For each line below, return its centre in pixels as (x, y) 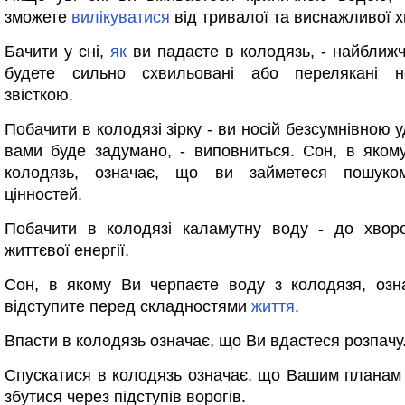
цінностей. (43, 194)
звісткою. (39, 95)
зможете (38, 17)
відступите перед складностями (128, 306)
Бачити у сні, (57, 52)
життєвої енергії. (67, 250)
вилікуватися (121, 17)
